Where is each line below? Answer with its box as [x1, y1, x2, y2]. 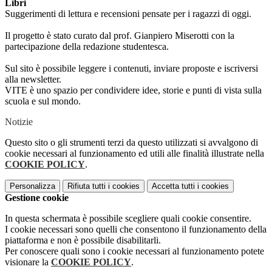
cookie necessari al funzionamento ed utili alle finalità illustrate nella [5, 148, 264, 159]
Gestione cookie [5, 192, 69, 203]
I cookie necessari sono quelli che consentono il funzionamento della [5, 224, 267, 235]
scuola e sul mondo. [5, 96, 83, 107]
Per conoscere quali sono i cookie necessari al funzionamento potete [5, 246, 264, 257]
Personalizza [10, 182, 55, 191]
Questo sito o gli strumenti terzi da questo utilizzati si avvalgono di [5, 137, 258, 148]
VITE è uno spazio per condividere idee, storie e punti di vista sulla [5, 85, 262, 96]
